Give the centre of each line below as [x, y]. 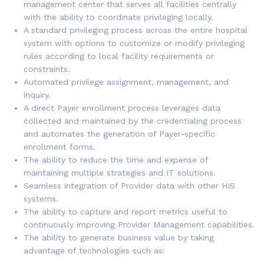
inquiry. [37, 95]
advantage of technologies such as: [94, 250]
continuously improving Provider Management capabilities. [139, 225]
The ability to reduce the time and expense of [116, 160]
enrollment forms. [60, 147]
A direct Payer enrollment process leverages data [122, 108]
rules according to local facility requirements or [119, 56]
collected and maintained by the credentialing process [133, 121]
